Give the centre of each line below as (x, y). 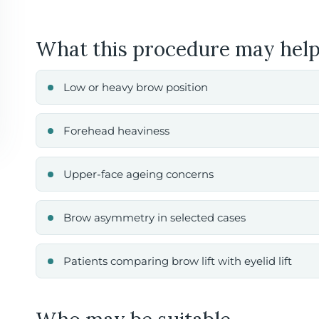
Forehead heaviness (116, 131)
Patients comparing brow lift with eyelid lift (178, 261)
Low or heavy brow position (136, 87)
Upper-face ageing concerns (138, 174)
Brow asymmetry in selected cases (155, 218)
